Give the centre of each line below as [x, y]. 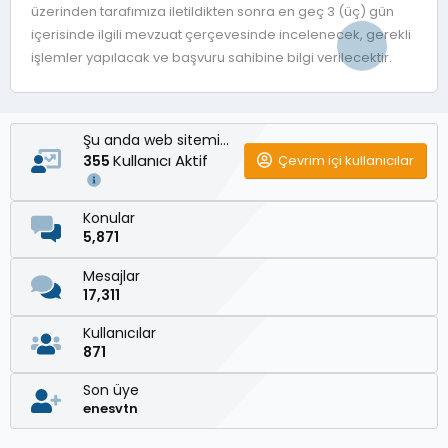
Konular [109, 218]
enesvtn [110, 409]
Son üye [111, 390]
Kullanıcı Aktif [162, 160]
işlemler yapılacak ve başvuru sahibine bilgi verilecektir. [211, 57]
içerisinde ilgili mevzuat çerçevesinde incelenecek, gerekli [221, 34]
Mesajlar [111, 275]
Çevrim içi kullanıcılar [346, 160]
